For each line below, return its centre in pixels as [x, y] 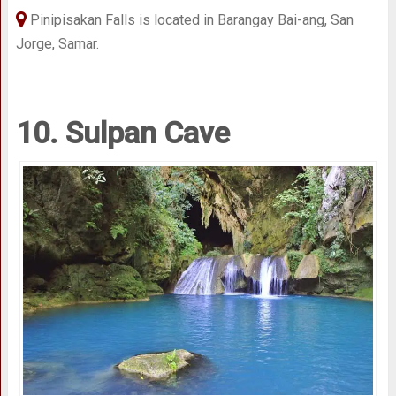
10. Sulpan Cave [122, 132]
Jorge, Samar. [57, 43]
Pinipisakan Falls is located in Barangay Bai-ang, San [190, 19]
